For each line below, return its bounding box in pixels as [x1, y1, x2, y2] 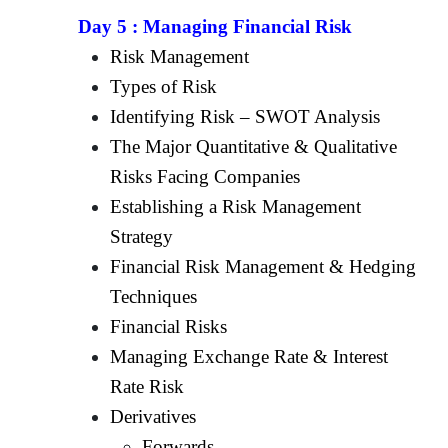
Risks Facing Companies [110, 165, 301, 187]
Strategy [110, 225, 174, 247]
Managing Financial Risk [143, 15, 353, 37]
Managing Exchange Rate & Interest [110, 345, 389, 367]
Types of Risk [110, 75, 218, 97]
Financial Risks [110, 315, 228, 337]
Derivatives [110, 405, 197, 427]
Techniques [110, 285, 198, 307]
